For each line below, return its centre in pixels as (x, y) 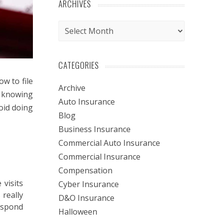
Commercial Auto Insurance (109, 143)
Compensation (85, 170)
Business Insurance (95, 129)
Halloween (78, 211)
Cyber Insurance (89, 184)
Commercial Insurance (99, 156)
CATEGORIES (79, 65)
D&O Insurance (86, 198)
